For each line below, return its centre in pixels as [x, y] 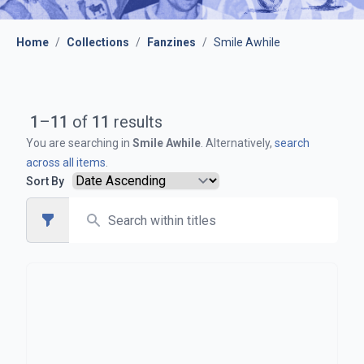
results [138, 122]
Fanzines [171, 42]
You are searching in [79, 143]
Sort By [45, 181]
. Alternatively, [238, 143]
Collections [98, 42]
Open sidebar [85, 221]
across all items [66, 162]
